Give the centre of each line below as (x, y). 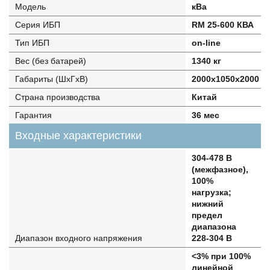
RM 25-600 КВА (222, 25)
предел (207, 215)
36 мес (205, 115)
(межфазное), (220, 169)
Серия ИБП (38, 25)
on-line (206, 43)
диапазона (214, 227)
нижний (207, 204)
